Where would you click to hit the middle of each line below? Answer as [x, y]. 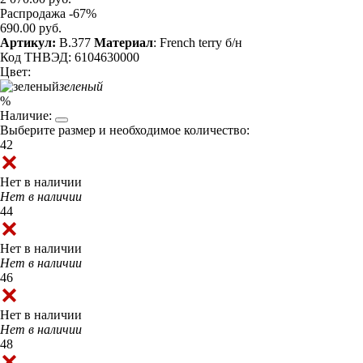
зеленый [81, 87]
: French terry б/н [198, 43]
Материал [124, 43]
